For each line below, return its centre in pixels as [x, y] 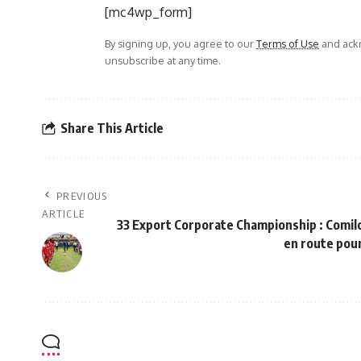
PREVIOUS [82, 196]
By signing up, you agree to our [180, 44]
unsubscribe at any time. [163, 61]
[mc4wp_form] [148, 12]
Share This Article [112, 128]
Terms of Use [288, 44]
